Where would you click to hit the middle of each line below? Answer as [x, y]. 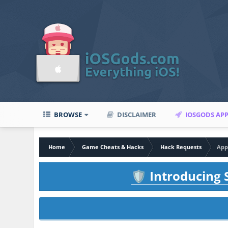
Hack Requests [181, 147]
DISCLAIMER [136, 115]
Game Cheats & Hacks [113, 147]
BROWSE [67, 115]
